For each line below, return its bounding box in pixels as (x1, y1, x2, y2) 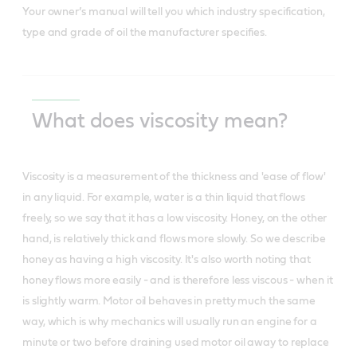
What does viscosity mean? (32, 110, 288, 131)
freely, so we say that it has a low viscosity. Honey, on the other (22, 212, 328, 224)
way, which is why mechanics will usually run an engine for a (22, 316, 317, 328)
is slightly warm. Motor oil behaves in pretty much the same (22, 295, 316, 307)
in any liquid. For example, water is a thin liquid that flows (22, 191, 305, 203)
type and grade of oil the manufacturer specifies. (22, 26, 268, 38)
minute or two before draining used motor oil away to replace (22, 336, 329, 348)
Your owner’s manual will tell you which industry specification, (22, 6, 325, 18)
